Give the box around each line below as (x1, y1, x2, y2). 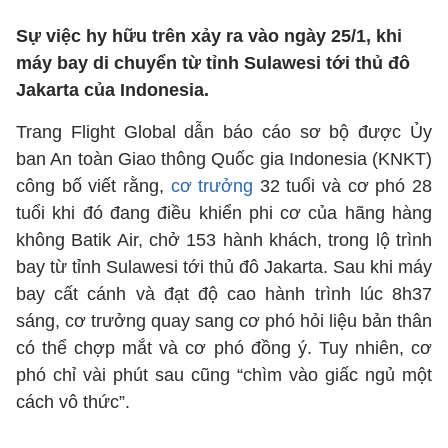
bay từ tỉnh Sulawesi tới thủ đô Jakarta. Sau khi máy (16, 257, 432, 277)
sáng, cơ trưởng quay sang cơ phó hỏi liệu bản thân (16, 311, 432, 331)
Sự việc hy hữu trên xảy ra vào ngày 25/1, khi (16, 26, 402, 46)
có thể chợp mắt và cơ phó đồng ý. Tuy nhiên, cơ (16, 338, 432, 358)
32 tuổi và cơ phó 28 (253, 176, 433, 196)
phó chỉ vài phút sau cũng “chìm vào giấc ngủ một (16, 365, 432, 385)
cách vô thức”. (16, 392, 130, 412)
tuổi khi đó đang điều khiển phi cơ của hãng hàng (16, 203, 432, 223)
